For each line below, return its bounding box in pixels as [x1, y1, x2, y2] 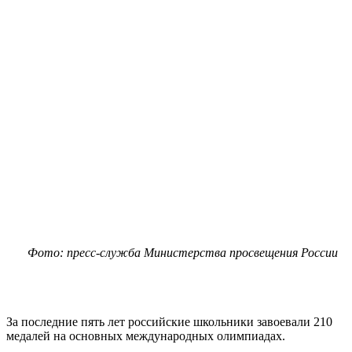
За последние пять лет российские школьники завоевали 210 [6, 314, 332, 328]
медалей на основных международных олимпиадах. [6, 328, 285, 343]
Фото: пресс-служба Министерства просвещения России [27, 245, 338, 259]
